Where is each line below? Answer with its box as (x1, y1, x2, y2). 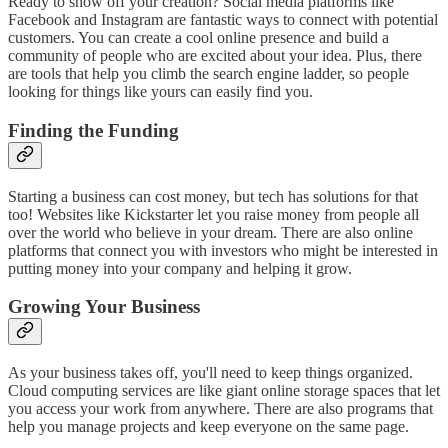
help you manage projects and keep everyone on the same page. (8, 418, 409, 435)
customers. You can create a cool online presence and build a (8, 29, 389, 47)
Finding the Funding (8, 119, 179, 141)
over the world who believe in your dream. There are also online (8, 223, 413, 241)
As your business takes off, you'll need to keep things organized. (8, 364, 413, 381)
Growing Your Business (8, 296, 200, 318)
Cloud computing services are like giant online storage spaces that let (8, 382, 440, 399)
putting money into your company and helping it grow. (8, 259, 352, 277)
